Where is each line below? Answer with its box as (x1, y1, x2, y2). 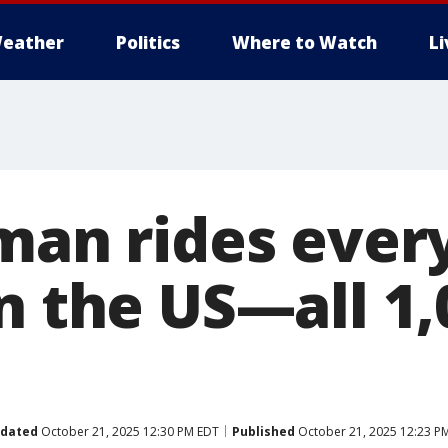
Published (232, 422, 295, 440)
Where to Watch (232, 31, 377, 54)
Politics (116, 31, 180, 54)
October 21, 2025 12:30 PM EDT (38, 422, 219, 440)
